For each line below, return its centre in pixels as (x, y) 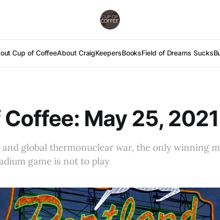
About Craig (76, 53)
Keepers (109, 53)
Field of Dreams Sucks (178, 53)
